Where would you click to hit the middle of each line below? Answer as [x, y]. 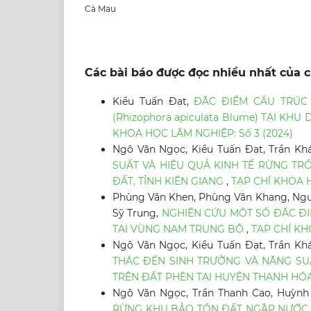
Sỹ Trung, [137, 213]
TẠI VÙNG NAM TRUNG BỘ [179, 229]
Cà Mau [100, 9]
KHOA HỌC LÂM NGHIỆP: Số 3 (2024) [203, 134]
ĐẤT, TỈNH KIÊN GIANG [169, 182]
